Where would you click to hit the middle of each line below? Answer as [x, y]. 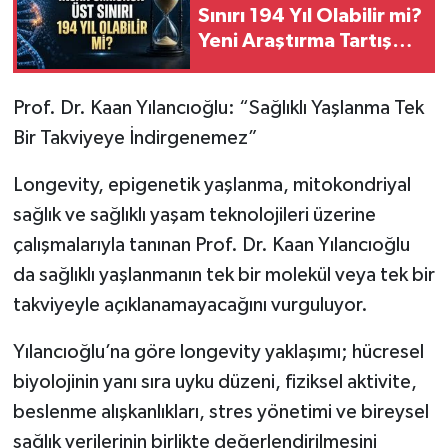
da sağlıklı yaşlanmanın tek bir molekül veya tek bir [223, 274]
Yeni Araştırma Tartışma [309, 41]
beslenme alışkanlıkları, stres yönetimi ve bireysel [220, 411]
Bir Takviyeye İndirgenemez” [135, 137]
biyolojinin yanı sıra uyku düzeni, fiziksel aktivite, [214, 381]
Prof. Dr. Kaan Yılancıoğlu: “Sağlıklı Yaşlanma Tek [218, 107]
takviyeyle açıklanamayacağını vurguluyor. [190, 304]
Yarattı [230, 66]
